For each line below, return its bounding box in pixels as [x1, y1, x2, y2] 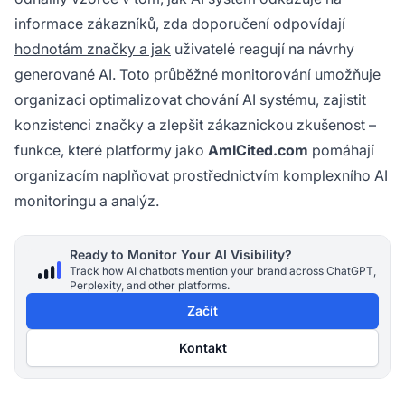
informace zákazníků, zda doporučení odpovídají [14, 14, 345, 33]
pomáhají [308, 141, 374, 160]
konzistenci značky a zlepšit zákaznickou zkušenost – [14, 116, 376, 135]
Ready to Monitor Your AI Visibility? [70, 247, 292, 263]
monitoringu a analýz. [14, 192, 159, 211]
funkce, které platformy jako [14, 141, 208, 160]
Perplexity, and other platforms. [70, 278, 230, 293]
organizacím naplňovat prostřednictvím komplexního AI [14, 166, 388, 185]
